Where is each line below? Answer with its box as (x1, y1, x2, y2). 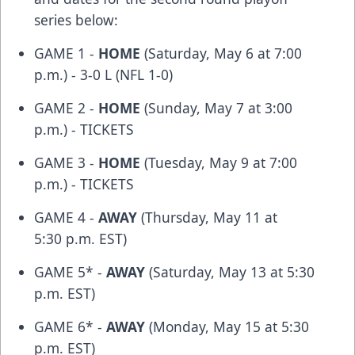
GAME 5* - (34, 261, 106, 281)
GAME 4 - (34, 207, 98, 227)
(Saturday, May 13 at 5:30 (145, 261, 315, 281)
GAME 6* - (34, 316, 106, 336)
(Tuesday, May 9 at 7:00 (140, 152, 297, 172)
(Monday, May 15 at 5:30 (145, 316, 309, 336)
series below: (34, 10, 118, 29)
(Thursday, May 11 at (137, 207, 277, 227)
